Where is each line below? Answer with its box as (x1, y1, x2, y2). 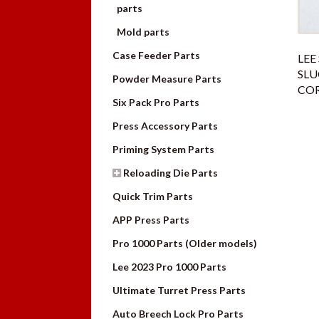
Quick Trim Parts (113, 189, 194, 202)
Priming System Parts (113, 142, 215, 155)
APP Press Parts (113, 213, 190, 226)
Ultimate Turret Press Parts (113, 283, 246, 296)
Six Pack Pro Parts (113, 95, 200, 108)
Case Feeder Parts (113, 48, 201, 61)
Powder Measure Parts (113, 72, 222, 85)
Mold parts (117, 25, 170, 38)
